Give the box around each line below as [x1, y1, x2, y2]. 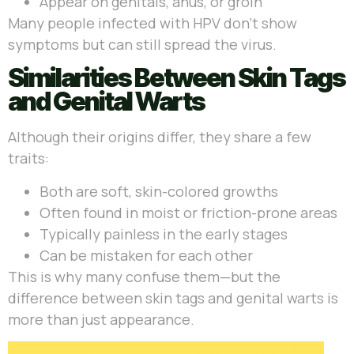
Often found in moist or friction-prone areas [40, 202, 337, 222]
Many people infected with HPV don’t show [8, 13, 297, 32]
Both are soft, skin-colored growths [40, 181, 278, 201]
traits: [8, 149, 49, 168]
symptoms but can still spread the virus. [8, 34, 277, 54]
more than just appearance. [8, 309, 194, 329]
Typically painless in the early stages [40, 224, 288, 243]
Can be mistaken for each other [40, 245, 253, 265]
